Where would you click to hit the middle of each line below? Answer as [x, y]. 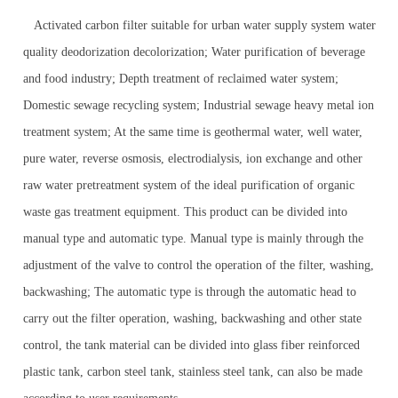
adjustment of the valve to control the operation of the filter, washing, [199, 265]
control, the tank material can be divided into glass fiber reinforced [192, 345]
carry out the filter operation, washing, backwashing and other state [193, 318]
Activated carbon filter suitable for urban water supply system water [200, 25]
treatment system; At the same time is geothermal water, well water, [193, 132]
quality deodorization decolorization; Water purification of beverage [195, 52]
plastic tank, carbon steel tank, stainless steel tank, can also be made [193, 372]
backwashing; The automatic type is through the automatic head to [190, 292]
